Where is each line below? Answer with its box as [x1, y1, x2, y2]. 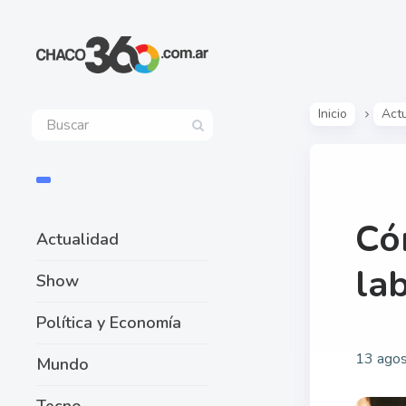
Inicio [318, 105, 347, 122]
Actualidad [36, 227, 119, 250]
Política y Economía [36, 311, 181, 333]
